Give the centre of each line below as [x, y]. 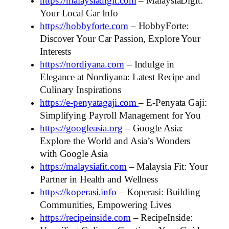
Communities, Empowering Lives [106, 205]
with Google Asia [74, 154]
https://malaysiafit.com [83, 166]
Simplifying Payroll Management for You [121, 115]
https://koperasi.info [78, 192]
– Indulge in [149, 64]
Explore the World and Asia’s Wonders [115, 141]
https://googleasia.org [81, 128]
